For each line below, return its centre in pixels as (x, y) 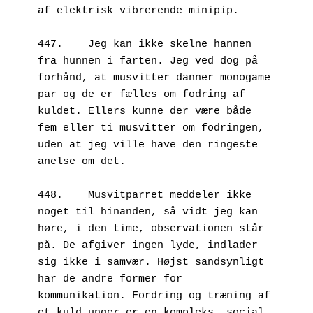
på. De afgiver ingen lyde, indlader (148, 245)
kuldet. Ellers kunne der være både (145, 111)
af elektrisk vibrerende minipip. (138, 10)
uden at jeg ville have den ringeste (148, 145)
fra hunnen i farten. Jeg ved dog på (148, 61)
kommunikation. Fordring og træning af (154, 296)
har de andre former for (110, 279)
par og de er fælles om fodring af (141, 94)
